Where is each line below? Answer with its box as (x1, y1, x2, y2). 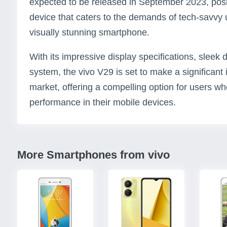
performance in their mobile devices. (29, 97, 176, 108)
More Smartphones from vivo (17, 148, 170, 162)
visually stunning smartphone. (29, 27, 149, 38)
